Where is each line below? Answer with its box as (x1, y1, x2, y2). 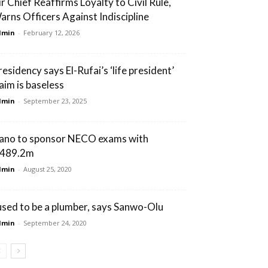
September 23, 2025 (23, 96, 87, 105)
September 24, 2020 (23, 218, 87, 227)
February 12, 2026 (23, 28, 80, 37)
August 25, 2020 (23, 164, 72, 173)
